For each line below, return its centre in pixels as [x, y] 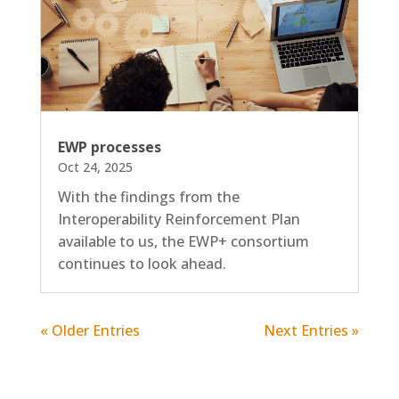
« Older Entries [90, 331]
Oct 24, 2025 [95, 167]
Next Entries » [312, 331]
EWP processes [109, 147]
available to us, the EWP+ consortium [183, 242]
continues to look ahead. [142, 264]
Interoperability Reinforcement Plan [179, 220]
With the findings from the [148, 197]
